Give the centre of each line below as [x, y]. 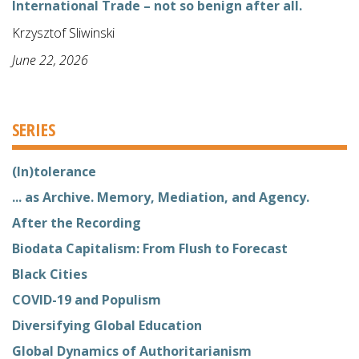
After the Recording [77, 222]
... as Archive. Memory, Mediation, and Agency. [161, 197]
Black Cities [50, 274]
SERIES [34, 129]
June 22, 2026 [50, 60]
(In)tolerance [54, 171]
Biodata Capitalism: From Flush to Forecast [150, 248]
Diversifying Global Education [107, 325]
